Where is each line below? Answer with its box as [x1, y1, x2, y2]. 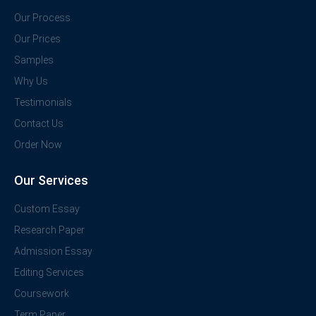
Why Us [14, 75, 48, 87]
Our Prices [14, 33, 61, 45]
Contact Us [14, 118, 63, 130]
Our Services [14, 172, 88, 188]
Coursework [14, 288, 69, 300]
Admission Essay [14, 245, 92, 257]
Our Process [14, 12, 71, 24]
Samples [14, 54, 54, 66]
